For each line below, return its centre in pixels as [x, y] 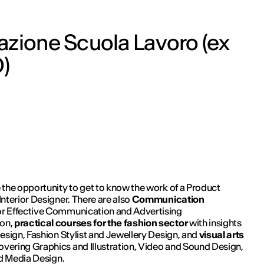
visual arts [222, 234]
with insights [214, 222]
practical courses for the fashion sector [101, 222]
